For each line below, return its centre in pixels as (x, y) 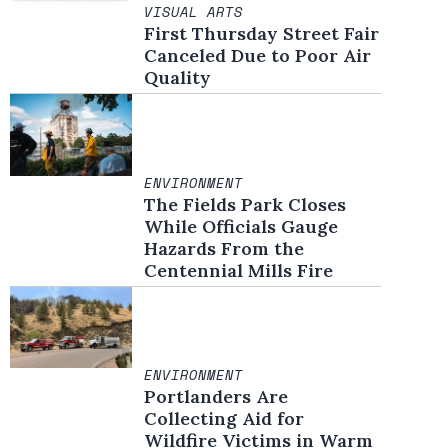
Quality (178, 78)
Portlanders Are (216, 397)
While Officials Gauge (241, 226)
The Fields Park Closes (245, 204)
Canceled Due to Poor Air (258, 56)
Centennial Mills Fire (239, 270)
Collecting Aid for (224, 419)
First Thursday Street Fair (262, 34)
